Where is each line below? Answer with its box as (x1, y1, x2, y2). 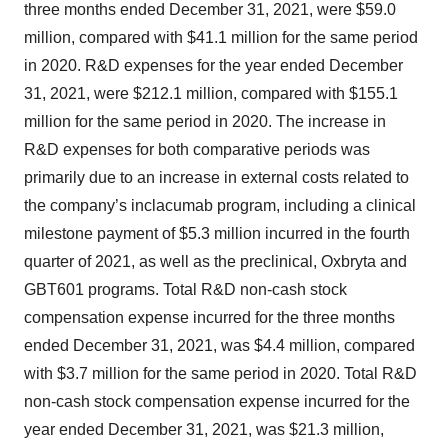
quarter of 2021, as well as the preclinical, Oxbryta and (24, 252, 407, 270)
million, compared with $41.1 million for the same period (24, 28, 418, 46)
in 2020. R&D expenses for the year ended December (24, 56, 403, 74)
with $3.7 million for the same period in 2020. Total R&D (24, 364, 417, 382)
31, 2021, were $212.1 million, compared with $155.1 (24, 84, 398, 102)
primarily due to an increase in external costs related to (24, 168, 409, 186)
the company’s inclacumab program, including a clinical (24, 196, 416, 214)
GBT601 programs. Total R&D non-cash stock (24, 280, 347, 298)
